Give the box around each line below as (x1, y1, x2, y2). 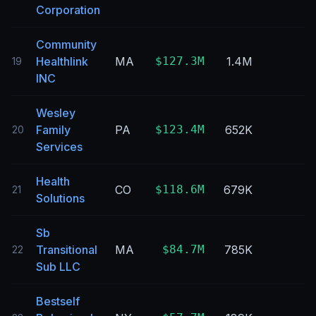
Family (36, 123, 71, 137)
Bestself (36, 294, 80, 308)
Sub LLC (36, 260, 80, 274)
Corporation (36, 3, 100, 17)
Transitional (36, 243, 97, 257)
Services (36, 140, 83, 154)
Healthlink (36, 54, 88, 68)
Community (36, 37, 97, 51)
